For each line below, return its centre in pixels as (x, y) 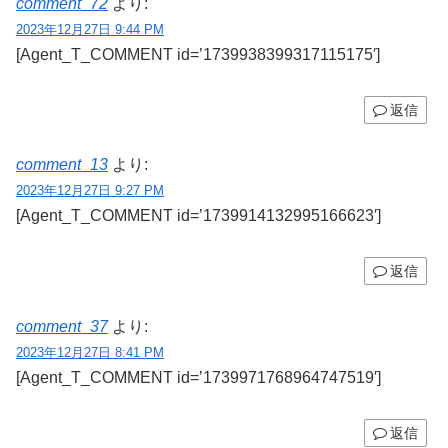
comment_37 (62, 326)
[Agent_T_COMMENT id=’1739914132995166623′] (198, 216)
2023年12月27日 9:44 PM (90, 29)
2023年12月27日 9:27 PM (90, 191)
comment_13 (62, 165)
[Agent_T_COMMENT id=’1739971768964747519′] (198, 377)
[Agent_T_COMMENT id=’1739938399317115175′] (198, 54)
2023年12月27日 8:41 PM (90, 352)
